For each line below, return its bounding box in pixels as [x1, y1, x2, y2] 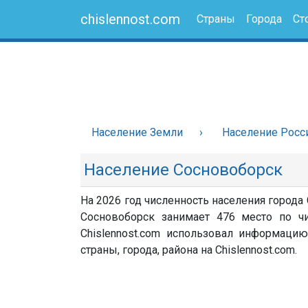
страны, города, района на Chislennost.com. [80, 243, 297, 256]
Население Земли [91, 126, 183, 139]
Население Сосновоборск [84, 160, 283, 179]
